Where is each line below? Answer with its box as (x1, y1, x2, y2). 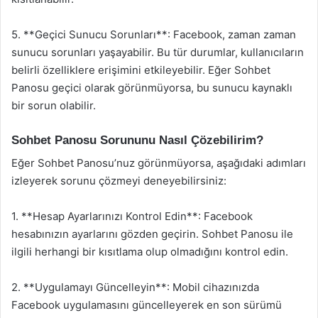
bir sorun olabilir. (11, 98, 96, 112)
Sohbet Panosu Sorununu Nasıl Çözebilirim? (11, 133, 263, 147)
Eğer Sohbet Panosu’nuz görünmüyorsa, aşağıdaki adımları (11, 156, 306, 170)
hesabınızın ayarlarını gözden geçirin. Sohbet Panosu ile (11, 227, 293, 241)
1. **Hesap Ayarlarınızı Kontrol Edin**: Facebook (11, 209, 253, 223)
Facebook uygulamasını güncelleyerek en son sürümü (11, 298, 282, 312)
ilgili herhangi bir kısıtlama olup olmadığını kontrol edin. (11, 245, 288, 258)
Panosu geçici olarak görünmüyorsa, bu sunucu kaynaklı (11, 80, 292, 94)
